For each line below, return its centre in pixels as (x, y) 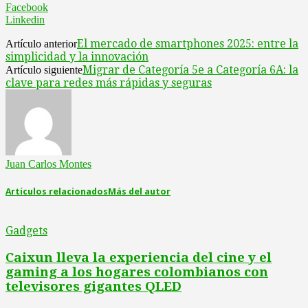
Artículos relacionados (57, 192)
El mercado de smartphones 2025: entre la (188, 43)
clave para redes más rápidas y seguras (109, 82)
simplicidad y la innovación (77, 56)
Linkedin (25, 19)
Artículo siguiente (44, 69)
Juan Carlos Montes (48, 164)
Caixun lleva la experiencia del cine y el (139, 258)
